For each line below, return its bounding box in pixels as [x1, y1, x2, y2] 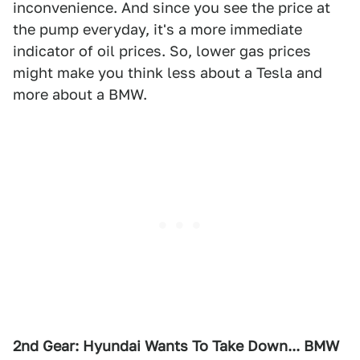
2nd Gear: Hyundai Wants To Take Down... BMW [13, 337, 339, 354]
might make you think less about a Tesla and [13, 64, 322, 81]
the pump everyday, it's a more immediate [13, 21, 302, 38]
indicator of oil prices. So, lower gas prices [13, 43, 311, 59]
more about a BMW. [13, 86, 147, 103]
